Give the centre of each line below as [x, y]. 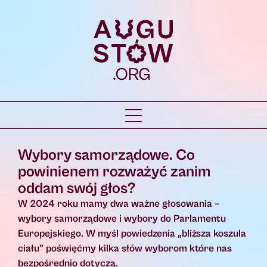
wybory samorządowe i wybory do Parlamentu [122, 219]
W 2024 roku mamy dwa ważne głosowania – [119, 204]
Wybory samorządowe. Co [106, 155]
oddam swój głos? [77, 189]
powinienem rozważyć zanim [114, 172]
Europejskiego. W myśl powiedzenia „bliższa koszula [132, 234]
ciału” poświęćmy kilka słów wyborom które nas [125, 249]
